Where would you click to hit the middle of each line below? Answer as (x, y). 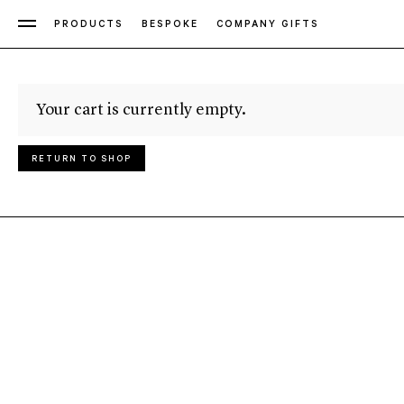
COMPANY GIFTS (268, 25)
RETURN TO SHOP (82, 160)
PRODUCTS (89, 25)
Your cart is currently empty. (141, 110)
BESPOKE (170, 25)
